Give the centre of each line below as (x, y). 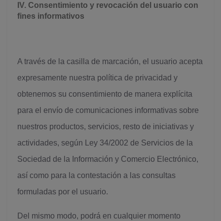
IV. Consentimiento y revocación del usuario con (108, 5)
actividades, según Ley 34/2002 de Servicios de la (105, 143)
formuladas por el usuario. (63, 192)
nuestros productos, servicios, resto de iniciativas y (106, 127)
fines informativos (51, 16)
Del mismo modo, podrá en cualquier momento (99, 216)
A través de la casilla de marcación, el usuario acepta (110, 61)
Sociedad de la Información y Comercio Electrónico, (108, 159)
